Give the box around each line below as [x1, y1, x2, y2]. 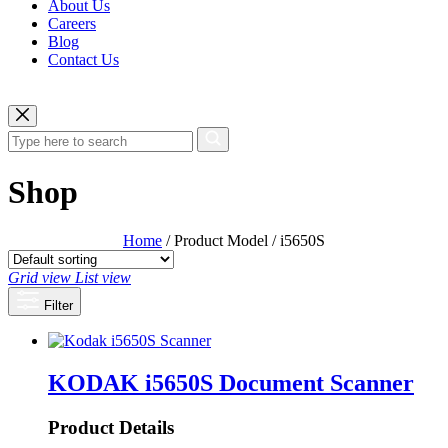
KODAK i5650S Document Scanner [48, 370, 414, 397]
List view [75, 269, 131, 287]
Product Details [48, 417, 174, 439]
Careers [48, 15, 96, 33]
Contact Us [48, 51, 119, 69]
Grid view [8, 269, 71, 287]
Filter [40, 298, 73, 314]
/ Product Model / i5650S [162, 232, 325, 250]
